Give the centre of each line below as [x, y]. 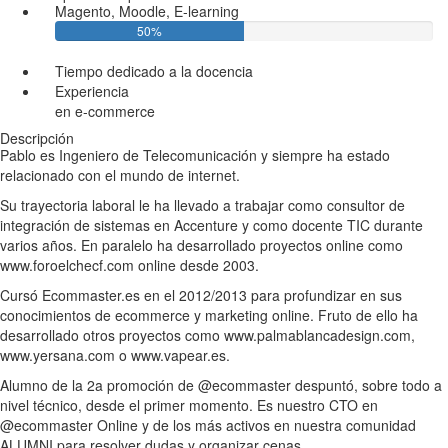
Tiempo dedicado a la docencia [154, 71]
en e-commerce [105, 111]
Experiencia [92, 91]
